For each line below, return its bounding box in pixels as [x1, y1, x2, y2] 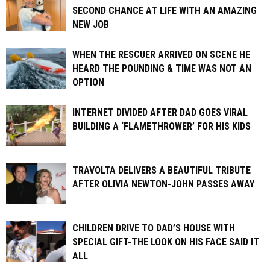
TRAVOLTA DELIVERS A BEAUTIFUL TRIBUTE [72, 164, 251, 176]
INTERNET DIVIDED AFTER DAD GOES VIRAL [72, 106, 248, 118]
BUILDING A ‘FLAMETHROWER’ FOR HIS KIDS [72, 120, 251, 132]
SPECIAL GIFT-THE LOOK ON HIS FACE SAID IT [72, 236, 259, 248]
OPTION [72, 76, 104, 88]
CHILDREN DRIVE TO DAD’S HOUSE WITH [72, 222, 235, 234]
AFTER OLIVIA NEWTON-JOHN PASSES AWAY [72, 178, 254, 190]
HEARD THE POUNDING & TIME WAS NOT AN [72, 62, 251, 74]
